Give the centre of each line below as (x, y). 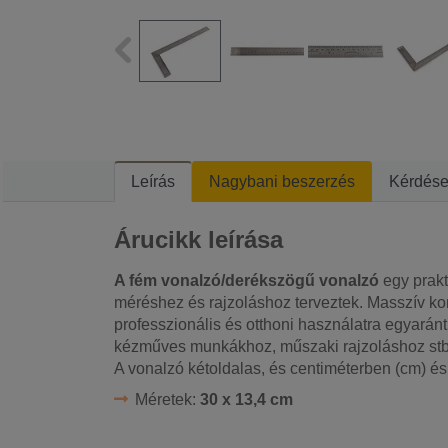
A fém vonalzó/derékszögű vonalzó (246, 280)
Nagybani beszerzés (282, 181)
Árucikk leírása (198, 239)
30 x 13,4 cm (246, 399)
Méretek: (167, 399)
